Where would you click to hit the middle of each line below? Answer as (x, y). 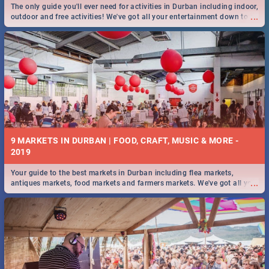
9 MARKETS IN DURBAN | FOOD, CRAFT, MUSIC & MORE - (125, 140)
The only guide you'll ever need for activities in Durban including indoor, (134, 6)
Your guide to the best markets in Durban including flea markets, (122, 173)
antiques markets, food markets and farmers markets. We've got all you (134, 183)
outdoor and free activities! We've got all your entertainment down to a (133, 17)
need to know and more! (52, 194)
